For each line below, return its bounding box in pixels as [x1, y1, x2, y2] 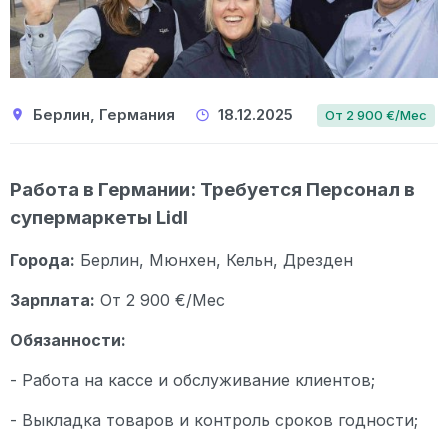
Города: [10, 249, 75, 270]
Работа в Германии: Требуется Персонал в [10, 177, 415, 201]
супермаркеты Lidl [10, 205, 188, 229]
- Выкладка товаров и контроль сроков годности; [10, 409, 418, 430]
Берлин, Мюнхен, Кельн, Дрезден [75, 249, 353, 270]
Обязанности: [10, 329, 126, 350]
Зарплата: [10, 289, 95, 310]
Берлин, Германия [29, 104, 195, 124]
